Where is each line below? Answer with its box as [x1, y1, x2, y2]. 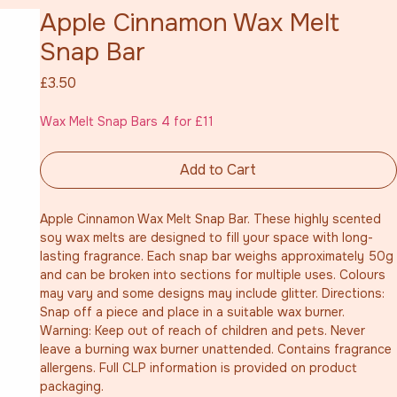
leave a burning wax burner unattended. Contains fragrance [39, 340, 395, 357]
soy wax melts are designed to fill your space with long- [39, 229, 373, 245]
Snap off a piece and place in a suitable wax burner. [39, 303, 348, 320]
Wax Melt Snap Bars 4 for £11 [39, 113, 214, 129]
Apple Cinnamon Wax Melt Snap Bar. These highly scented [39, 210, 385, 227]
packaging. [39, 378, 104, 394]
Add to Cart [180, 160, 257, 179]
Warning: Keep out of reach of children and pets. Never [39, 322, 369, 339]
